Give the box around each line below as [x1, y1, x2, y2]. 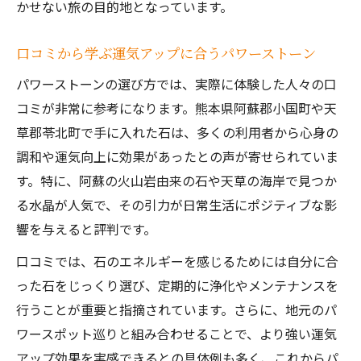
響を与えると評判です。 [16, 219, 156, 239]
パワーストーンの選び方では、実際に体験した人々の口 [16, 74, 337, 93]
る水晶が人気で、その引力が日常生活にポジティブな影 [16, 195, 337, 214]
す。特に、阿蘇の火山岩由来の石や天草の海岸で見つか [16, 171, 337, 190]
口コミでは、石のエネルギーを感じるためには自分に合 [16, 251, 338, 271]
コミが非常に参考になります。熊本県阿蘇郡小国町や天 [16, 98, 337, 118]
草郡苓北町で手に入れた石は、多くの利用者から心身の [16, 122, 338, 142]
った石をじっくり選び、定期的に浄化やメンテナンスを [16, 276, 338, 295]
